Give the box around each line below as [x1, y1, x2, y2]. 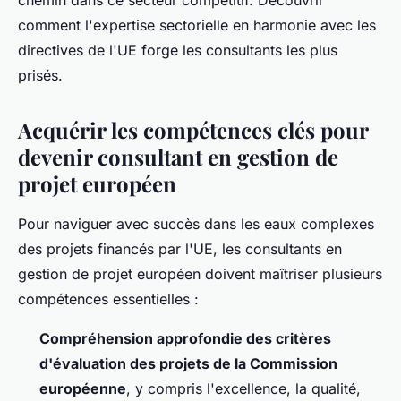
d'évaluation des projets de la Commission [39, 354, 337, 373]
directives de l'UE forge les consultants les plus [18, 41, 337, 60]
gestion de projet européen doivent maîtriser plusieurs [18, 265, 382, 284]
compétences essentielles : [18, 290, 199, 309]
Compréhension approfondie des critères [39, 329, 331, 348]
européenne [39, 380, 126, 398]
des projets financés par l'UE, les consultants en [18, 240, 342, 259]
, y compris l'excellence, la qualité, [126, 380, 361, 398]
